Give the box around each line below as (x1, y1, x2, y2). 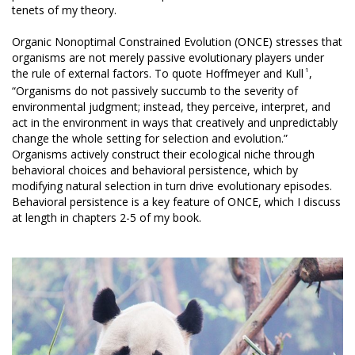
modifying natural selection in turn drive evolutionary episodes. (12, 177, 332, 193)
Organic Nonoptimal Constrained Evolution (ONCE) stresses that (12, 33, 342, 49)
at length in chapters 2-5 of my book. (12, 209, 201, 225)
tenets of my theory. (12, 2, 116, 17)
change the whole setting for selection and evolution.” (12, 130, 288, 146)
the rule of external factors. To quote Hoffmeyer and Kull (12, 65, 303, 81)
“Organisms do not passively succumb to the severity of (12, 82, 298, 98)
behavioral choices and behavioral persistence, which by (12, 162, 298, 177)
